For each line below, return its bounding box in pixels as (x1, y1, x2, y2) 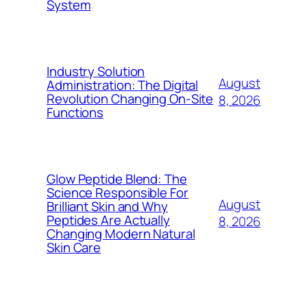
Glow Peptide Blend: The (47, 170, 187, 188)
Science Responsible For (47, 184, 188, 201)
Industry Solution (47, 62, 145, 80)
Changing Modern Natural (47, 225, 195, 243)
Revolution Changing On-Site (47, 90, 214, 108)
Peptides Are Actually (47, 211, 170, 229)
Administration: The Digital (47, 76, 199, 94)
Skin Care (47, 238, 101, 256)
